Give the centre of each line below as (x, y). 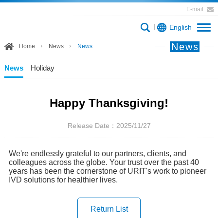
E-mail (195, 9)
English (181, 27)
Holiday (42, 68)
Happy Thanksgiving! (109, 103)
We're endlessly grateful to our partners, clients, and (97, 154)
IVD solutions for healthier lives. (63, 180)
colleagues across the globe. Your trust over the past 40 (104, 163)
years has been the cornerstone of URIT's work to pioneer (107, 171)
